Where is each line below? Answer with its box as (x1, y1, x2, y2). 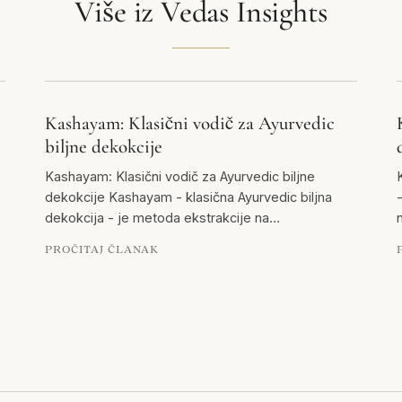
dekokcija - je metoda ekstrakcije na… (45, 210, 280, 226)
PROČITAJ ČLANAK (45, 243, 160, 256)
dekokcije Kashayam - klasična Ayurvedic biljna (45, 189, 332, 205)
